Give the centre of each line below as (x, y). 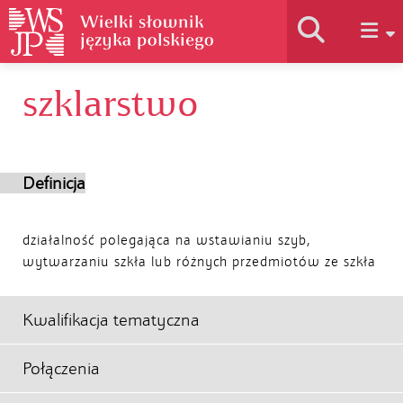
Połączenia (61, 368)
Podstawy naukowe (201, 223)
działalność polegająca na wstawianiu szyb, (166, 240)
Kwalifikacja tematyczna (111, 320)
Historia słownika (201, 97)
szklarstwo (111, 104)
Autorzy (210, 286)
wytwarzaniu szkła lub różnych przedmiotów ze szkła (199, 262)
